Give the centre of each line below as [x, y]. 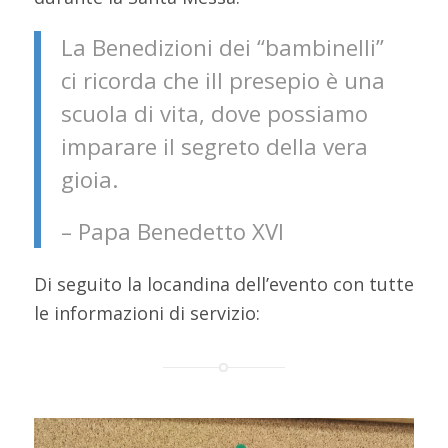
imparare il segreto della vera [214, 147]
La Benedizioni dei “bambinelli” [222, 48]
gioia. [89, 180]
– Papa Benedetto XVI [172, 232]
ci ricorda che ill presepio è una [222, 81]
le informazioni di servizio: [146, 313]
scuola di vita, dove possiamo [214, 114]
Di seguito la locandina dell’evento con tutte [223, 284]
